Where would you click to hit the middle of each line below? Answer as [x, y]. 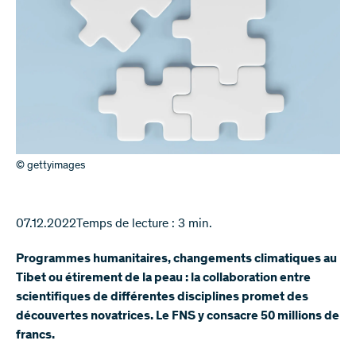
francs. [35, 335]
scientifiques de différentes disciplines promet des [162, 297]
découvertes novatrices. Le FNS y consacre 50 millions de [178, 316]
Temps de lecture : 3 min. [144, 224]
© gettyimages [51, 166]
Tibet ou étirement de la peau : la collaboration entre [163, 278]
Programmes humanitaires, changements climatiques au [176, 259]
